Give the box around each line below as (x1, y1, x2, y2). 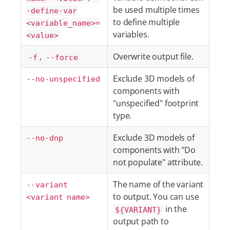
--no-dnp (26, 133, 63, 143)
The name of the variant (113, 179, 204, 190)
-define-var (26, 6, 77, 15)
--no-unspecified (26, 74, 100, 84)
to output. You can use (113, 191, 199, 202)
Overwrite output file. (113, 51, 194, 62)
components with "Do (113, 144, 196, 156)
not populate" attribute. (113, 157, 203, 168)
